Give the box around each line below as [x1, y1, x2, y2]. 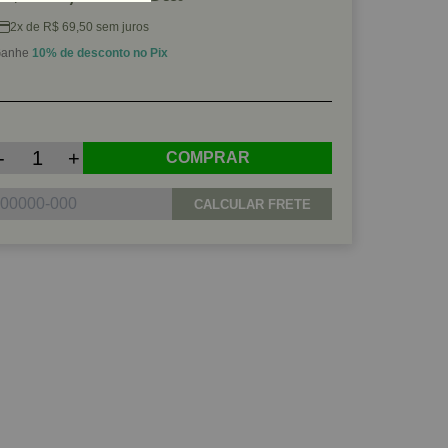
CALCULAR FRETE [193, 196, 311, 212]
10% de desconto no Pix [32, 46, 168, 60]
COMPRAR [165, 149, 250, 166]
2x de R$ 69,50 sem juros [10, 20, 149, 34]
